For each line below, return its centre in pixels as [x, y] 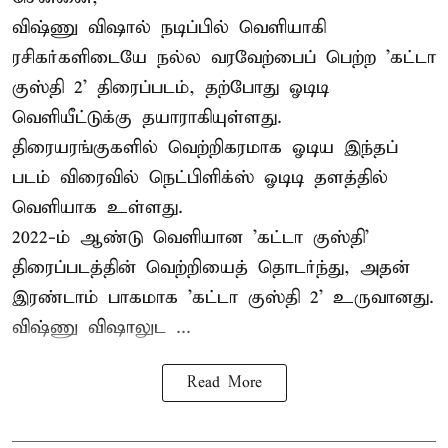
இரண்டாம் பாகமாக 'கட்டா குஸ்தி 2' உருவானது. [223, 298]
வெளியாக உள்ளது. [97, 208]
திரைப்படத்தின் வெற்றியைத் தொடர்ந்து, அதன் [211, 268]
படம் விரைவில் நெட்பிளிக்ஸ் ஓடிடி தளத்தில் [200, 178]
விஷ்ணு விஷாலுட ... [101, 328]
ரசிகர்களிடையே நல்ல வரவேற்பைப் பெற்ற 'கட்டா [224, 58]
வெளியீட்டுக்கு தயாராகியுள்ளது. [147, 118]
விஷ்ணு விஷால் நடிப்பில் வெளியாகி [169, 28]
